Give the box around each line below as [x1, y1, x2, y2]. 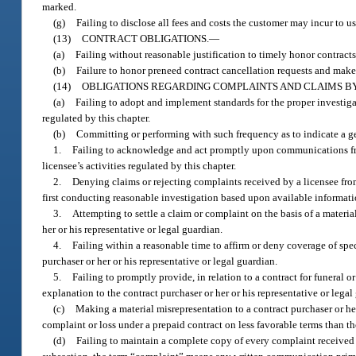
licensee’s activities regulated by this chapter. [42, 159, 237, 172]
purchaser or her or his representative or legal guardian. [42, 254, 278, 267]
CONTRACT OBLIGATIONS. [82, 32, 210, 44]
